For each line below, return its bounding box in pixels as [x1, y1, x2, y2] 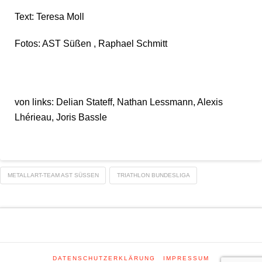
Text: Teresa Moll [15, 11, 84, 22]
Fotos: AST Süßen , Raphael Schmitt [15, 39, 167, 49]
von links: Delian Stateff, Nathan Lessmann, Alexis [15, 97, 223, 108]
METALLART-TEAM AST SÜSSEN [7, 171, 95, 178]
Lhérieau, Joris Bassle [15, 112, 107, 123]
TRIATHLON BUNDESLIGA [116, 171, 190, 178]
